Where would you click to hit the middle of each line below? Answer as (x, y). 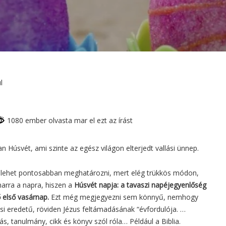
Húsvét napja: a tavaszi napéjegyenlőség (140, 185)
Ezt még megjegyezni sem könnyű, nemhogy (124, 197)
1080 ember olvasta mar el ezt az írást (69, 120)
